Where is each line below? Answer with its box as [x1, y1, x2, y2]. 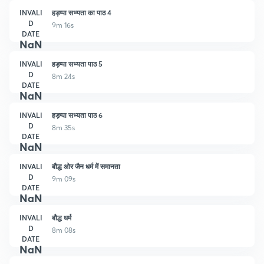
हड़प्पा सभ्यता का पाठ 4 [52, 7, 111, 17]
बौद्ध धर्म [52, 212, 71, 222]
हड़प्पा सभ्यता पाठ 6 [52, 110, 103, 120]
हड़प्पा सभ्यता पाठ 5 [52, 58, 103, 68]
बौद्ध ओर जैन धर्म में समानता [52, 161, 120, 171]
